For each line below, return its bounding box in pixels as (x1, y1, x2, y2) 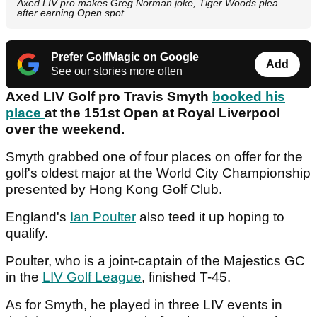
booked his (212, 89, 285, 105)
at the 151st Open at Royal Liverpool (45, 105, 280, 121)
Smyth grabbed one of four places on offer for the (6, 149, 303, 165)
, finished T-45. (142, 270, 234, 285)
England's (6, 209, 70, 225)
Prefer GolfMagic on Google (51, 51, 199, 64)
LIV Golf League (42, 270, 142, 285)
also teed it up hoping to (136, 209, 284, 225)
